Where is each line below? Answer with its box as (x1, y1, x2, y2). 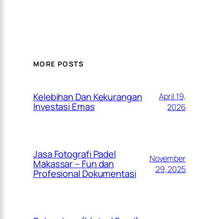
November (149, 153, 186, 164)
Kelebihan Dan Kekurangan (33, 90, 142, 104)
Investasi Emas (33, 100, 95, 113)
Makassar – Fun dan (33, 157, 114, 171)
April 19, (158, 91, 186, 102)
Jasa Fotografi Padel (33, 148, 116, 161)
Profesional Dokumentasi (33, 167, 136, 180)
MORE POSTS (33, 59, 84, 69)
